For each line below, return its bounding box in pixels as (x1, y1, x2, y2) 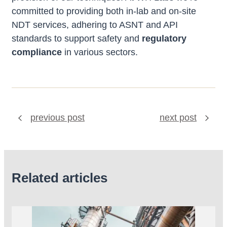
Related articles (12, 170, 107, 185)
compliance (12, 47, 62, 57)
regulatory (142, 33, 186, 44)
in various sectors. (62, 47, 138, 57)
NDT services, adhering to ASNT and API (12, 20, 178, 30)
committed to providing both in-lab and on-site (12, 6, 196, 16)
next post (160, 112, 197, 123)
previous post (30, 112, 85, 123)
